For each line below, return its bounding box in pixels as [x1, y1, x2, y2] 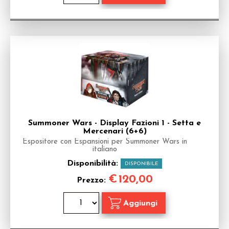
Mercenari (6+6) [82, 127, 147, 135]
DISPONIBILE [125, 161, 158, 167]
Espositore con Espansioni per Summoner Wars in [22, 138, 187, 146]
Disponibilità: [67, 159, 121, 168]
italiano [93, 146, 117, 153]
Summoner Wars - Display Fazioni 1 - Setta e [28, 119, 201, 127]
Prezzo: [76, 176, 108, 185]
